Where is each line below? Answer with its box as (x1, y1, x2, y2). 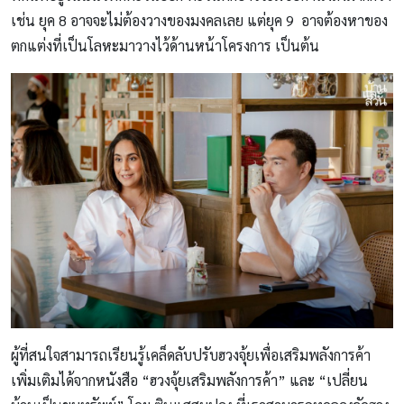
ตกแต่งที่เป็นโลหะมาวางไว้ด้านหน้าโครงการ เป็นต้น (11, 36, 319, 56)
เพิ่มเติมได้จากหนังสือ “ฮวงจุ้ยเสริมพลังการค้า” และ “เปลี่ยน (11, 371, 368, 390)
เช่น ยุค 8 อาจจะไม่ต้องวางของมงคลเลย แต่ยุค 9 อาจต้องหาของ (11, 11, 388, 31)
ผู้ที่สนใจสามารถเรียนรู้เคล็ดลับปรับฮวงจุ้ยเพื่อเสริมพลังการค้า (11, 345, 371, 365)
